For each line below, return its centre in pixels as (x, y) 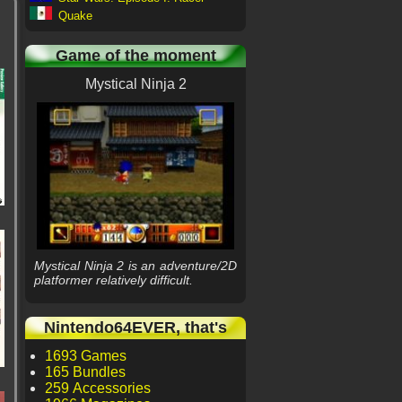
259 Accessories (98, 388)
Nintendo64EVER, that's (135, 328)
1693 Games (86, 356)
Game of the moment (135, 56)
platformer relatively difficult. (114, 280)
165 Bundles (85, 372)
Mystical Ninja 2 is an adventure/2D (135, 266)
